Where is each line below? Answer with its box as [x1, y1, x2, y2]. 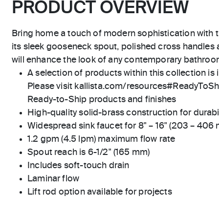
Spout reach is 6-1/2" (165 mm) [27, 148, 150, 157]
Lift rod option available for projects [27, 188, 172, 197]
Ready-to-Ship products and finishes [27, 95, 176, 105]
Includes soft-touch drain [27, 161, 130, 171]
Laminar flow [27, 175, 80, 184]
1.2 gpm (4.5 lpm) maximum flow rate [27, 135, 175, 144]
